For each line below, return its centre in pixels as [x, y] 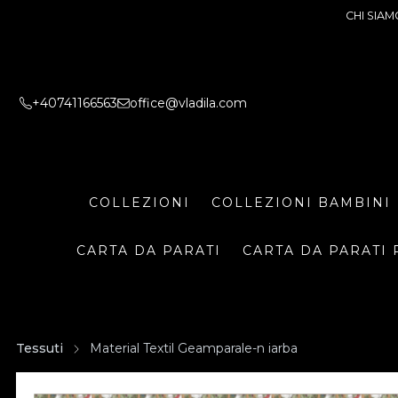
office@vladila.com [188, 103]
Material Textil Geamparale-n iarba [194, 348]
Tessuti [40, 348]
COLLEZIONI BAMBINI [301, 202]
